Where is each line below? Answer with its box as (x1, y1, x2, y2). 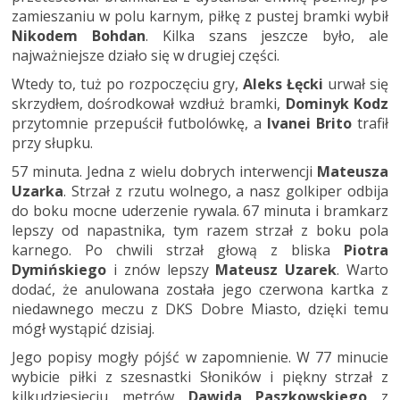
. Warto (337, 260, 389, 279)
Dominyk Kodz (285, 94, 389, 113)
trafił (352, 113, 388, 133)
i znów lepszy (106, 260, 216, 279)
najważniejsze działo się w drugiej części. (12, 46, 279, 65)
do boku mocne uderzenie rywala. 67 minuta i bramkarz (12, 201, 388, 221)
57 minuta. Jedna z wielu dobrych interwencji (12, 162, 317, 181)
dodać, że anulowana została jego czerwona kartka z (12, 279, 388, 299)
